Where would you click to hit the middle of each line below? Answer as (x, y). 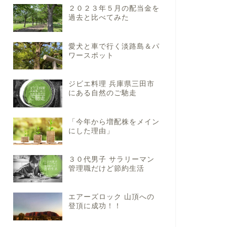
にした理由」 (91, 131)
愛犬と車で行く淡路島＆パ (114, 46)
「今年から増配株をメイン (114, 122)
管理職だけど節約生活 (106, 169)
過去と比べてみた (99, 18)
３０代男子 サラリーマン (111, 160)
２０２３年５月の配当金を (114, 9)
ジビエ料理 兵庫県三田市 (111, 84)
